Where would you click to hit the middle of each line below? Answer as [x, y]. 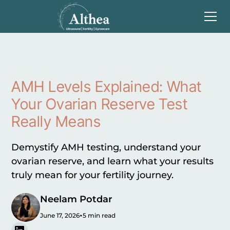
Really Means [56, 121]
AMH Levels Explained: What [107, 87]
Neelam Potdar [76, 199]
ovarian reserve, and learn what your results [113, 161]
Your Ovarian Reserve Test [100, 104]
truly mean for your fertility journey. [93, 175]
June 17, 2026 [60, 215]
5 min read [99, 215]
